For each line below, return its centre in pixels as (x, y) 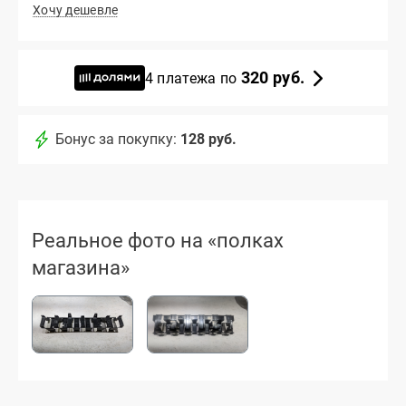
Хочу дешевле (76, 10)
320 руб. (273, 77)
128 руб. (208, 140)
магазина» (81, 268)
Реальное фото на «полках (158, 241)
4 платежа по (193, 78)
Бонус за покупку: (116, 140)
